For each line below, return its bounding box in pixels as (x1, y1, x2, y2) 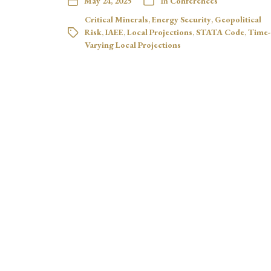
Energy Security (152, 13, 211, 25)
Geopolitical (215, 13, 261, 25)
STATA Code (196, 26, 244, 38)
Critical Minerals (85, 13, 148, 25)
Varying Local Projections (85, 39, 181, 50)
